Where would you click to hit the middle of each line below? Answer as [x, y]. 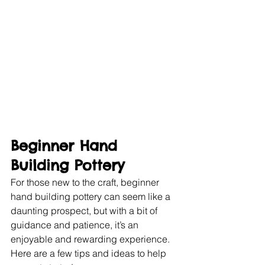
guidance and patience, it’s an [76, 224]
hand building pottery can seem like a [92, 196]
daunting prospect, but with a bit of [85, 210]
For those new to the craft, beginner [86, 182]
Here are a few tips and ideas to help [90, 253]
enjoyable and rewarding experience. [91, 239]
